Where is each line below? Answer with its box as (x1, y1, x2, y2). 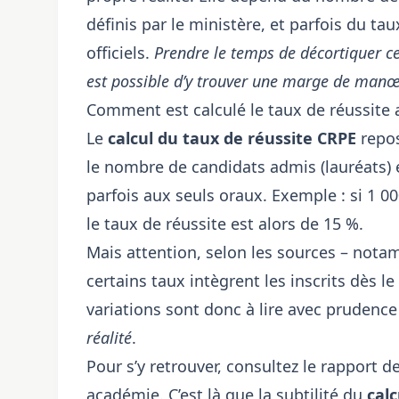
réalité (86, 327, 132, 348)
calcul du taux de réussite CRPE (108, 127, 356, 149)
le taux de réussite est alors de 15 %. (86, 213, 363, 234)
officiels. (86, 42, 154, 63)
